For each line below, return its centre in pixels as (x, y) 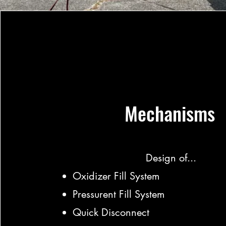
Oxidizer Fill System (116, 176)
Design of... (171, 158)
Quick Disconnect (111, 213)
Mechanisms (169, 113)
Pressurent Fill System (119, 194)
